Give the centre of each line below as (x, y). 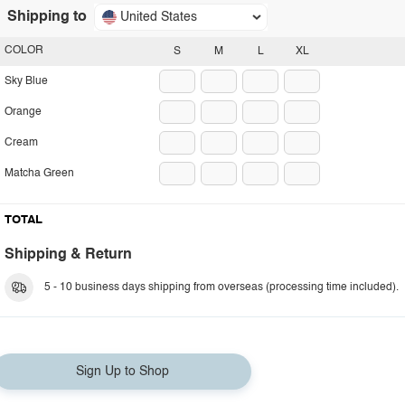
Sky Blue (26, 81)
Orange (23, 112)
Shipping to (47, 17)
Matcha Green (39, 174)
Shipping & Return (68, 255)
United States (159, 17)
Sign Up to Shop (122, 372)
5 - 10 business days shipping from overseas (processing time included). (221, 287)
